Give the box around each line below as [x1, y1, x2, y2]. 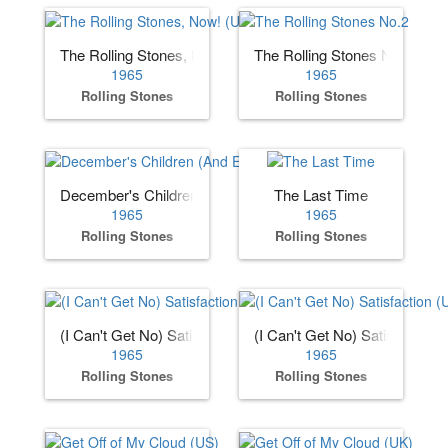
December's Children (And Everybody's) [60, 184, 324, 206]
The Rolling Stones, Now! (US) [60, 43, 260, 65]
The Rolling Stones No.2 [254, 43, 412, 65]
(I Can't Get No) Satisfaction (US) [60, 324, 278, 346]
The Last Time [274, 184, 368, 206]
